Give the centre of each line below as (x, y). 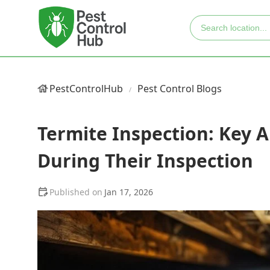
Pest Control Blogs (180, 89)
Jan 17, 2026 (129, 192)
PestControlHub (86, 89)
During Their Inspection (145, 161)
